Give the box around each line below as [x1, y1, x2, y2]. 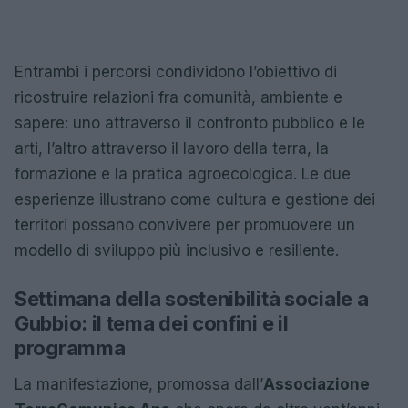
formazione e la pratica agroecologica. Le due [15, 165, 351, 183]
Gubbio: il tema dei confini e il [15, 311, 289, 335]
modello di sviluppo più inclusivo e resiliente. [15, 241, 339, 260]
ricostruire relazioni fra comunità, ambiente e [15, 88, 342, 107]
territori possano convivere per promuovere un [15, 216, 355, 234]
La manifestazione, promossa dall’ [15, 375, 263, 393]
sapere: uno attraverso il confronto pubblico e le [15, 114, 365, 132]
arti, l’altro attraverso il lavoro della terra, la [15, 139, 329, 158]
